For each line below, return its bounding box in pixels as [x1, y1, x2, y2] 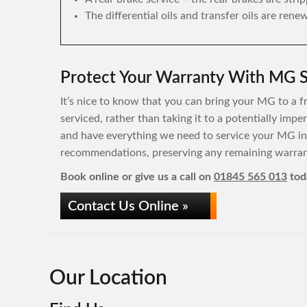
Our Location [49, 268, 167, 288]
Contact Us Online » [68, 199, 188, 213]
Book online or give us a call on [60, 171, 214, 182]
